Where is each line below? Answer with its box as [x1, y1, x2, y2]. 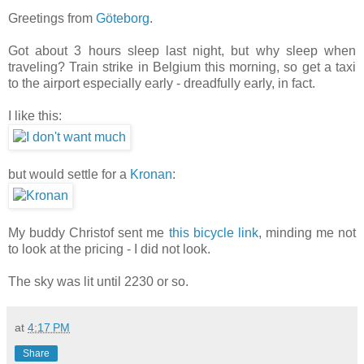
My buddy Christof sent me [8, 225, 169, 240]
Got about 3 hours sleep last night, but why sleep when [8, 43, 356, 58]
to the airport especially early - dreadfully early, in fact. [8, 76, 315, 90]
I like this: [8, 108, 62, 123]
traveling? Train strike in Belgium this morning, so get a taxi [8, 59, 356, 74]
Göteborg [96, 11, 149, 25]
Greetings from [8, 11, 96, 25]
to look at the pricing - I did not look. [8, 241, 210, 256]
